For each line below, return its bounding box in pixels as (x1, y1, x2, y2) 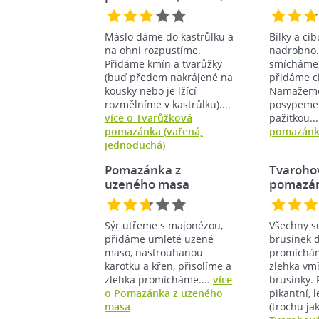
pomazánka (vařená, (105, 124, 203, 138)
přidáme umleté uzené (105, 231, 214, 246)
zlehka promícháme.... (105, 272, 213, 286)
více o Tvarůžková (105, 110, 192, 125)
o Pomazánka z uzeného (105, 286, 223, 300)
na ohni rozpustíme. (105, 43, 201, 57)
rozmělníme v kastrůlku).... (105, 97, 231, 111)
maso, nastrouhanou (105, 245, 203, 259)
